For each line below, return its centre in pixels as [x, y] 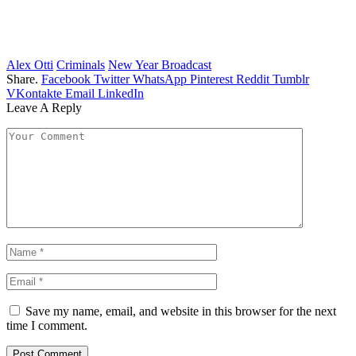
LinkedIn [121, 94]
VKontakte [34, 94]
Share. [22, 79]
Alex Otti [30, 65]
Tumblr [291, 79]
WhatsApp [160, 79]
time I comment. [47, 326]
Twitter [112, 79]
